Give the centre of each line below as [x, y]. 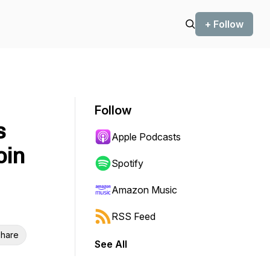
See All [111, 244]
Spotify [127, 163]
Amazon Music [144, 190]
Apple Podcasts [146, 137]
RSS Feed [133, 216]
